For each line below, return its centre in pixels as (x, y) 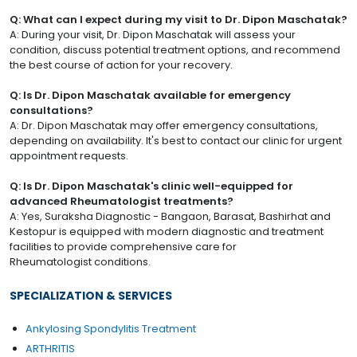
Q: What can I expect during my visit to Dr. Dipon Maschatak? (178, 20)
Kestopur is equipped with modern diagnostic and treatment (167, 232)
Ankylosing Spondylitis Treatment (111, 329)
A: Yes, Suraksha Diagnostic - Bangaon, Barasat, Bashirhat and (170, 217)
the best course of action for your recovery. (121, 65)
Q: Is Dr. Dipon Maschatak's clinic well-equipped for (151, 186)
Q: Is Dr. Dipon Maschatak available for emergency (150, 96)
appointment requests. (69, 156)
